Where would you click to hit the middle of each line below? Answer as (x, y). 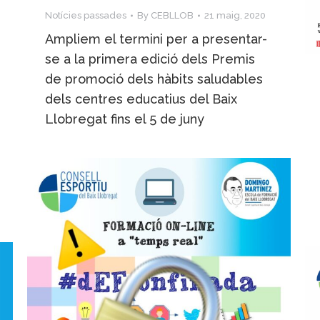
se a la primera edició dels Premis (150, 59)
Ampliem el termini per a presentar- (156, 39)
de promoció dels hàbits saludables (154, 79)
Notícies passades (86, 15)
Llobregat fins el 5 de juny (125, 119)
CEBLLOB (172, 15)
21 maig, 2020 (235, 15)
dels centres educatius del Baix (141, 99)
